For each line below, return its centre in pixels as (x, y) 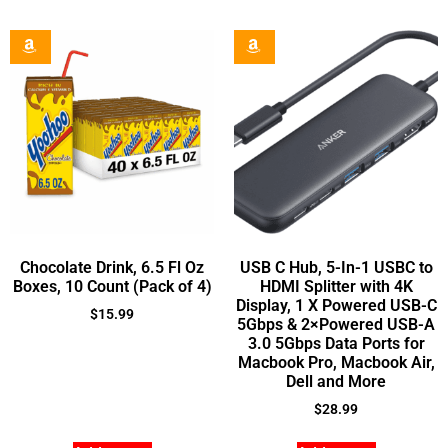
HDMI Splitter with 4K (336, 287)
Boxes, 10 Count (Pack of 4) (112, 287)
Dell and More (336, 382)
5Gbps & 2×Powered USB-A (336, 325)
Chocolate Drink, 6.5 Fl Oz (112, 268)
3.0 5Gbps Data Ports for (336, 344)
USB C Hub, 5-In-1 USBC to (336, 268)
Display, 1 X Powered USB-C (336, 306)
